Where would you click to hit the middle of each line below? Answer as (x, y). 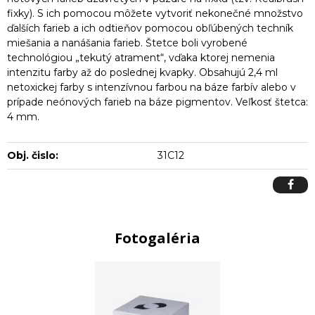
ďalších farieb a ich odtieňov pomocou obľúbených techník (150, 28)
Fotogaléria (157, 238)
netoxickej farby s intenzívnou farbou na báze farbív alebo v (152, 87)
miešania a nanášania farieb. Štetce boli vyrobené (127, 43)
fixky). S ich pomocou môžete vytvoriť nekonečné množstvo (155, 13)
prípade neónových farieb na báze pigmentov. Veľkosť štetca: (157, 102)
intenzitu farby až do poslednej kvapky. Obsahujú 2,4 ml (142, 72)
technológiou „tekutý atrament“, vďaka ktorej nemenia (141, 57)
